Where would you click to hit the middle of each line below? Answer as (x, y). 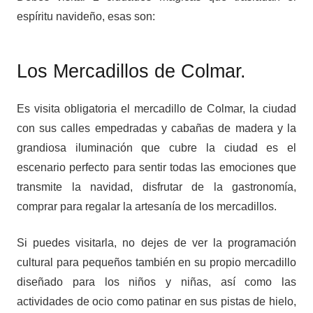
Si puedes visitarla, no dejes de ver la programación (156, 243)
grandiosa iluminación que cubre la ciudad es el (156, 148)
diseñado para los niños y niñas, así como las (156, 282)
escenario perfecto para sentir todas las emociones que (156, 168)
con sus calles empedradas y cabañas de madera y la (156, 129)
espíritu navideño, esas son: (86, 17)
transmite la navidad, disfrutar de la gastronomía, (156, 187)
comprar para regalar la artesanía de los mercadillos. (147, 207)
